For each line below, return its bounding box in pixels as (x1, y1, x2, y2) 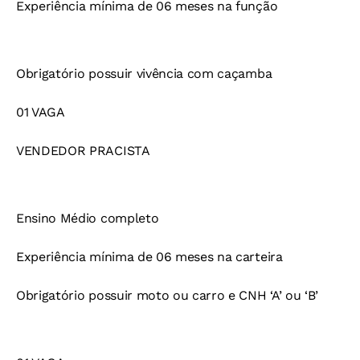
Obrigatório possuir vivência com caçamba (16, 66, 272, 82)
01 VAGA (16, 104, 65, 121)
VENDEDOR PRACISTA (16, 143, 150, 159)
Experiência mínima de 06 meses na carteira (16, 249, 283, 265)
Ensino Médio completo (16, 211, 159, 227)
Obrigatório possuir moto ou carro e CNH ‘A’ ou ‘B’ (16, 288, 318, 304)
